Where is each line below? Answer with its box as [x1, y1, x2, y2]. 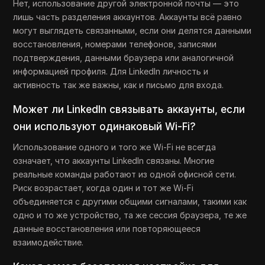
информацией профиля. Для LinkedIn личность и [13, 66, 209, 77]
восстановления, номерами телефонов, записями [13, 39, 217, 50]
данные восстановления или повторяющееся [13, 224, 201, 234]
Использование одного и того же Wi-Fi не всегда [13, 142, 216, 153]
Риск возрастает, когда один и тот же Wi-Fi [13, 183, 194, 193]
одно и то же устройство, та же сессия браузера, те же [13, 210, 247, 221]
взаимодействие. [13, 237, 84, 248]
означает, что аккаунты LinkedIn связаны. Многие [13, 156, 215, 166]
